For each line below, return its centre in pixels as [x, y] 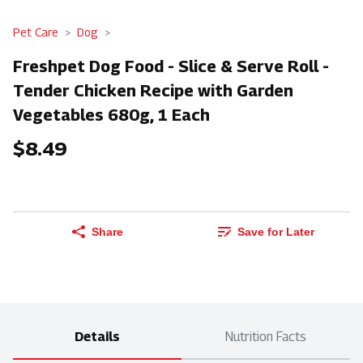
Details [97, 337]
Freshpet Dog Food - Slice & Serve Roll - [171, 66]
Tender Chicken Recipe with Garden [153, 90]
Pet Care [36, 32]
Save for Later [275, 232]
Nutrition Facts [266, 337]
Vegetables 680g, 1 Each [111, 115]
